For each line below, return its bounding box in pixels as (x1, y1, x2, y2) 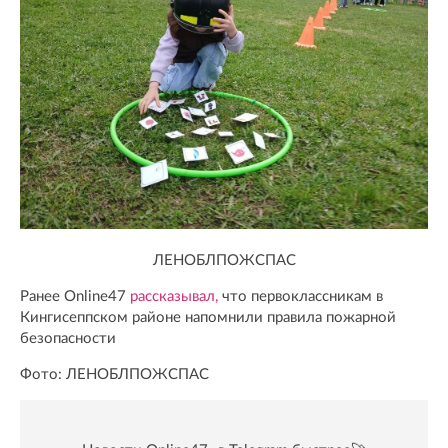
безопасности (20, 330, 116, 346)
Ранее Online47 (20, 288, 130, 304)
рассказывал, (130, 288, 218, 304)
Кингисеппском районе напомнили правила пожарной (20, 309, 396, 325)
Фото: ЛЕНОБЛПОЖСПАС (20, 366, 209, 382)
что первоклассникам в (218, 288, 383, 304)
